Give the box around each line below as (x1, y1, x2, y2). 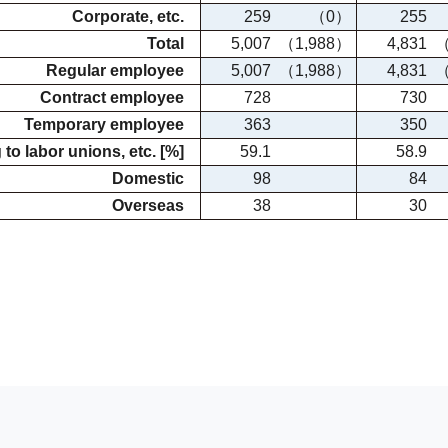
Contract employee (40, 89, 184, 106)
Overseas (112, 197, 184, 214)
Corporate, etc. (72, 8, 184, 25)
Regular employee (46, 62, 184, 79)
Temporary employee (24, 116, 184, 133)
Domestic (112, 170, 184, 187)
